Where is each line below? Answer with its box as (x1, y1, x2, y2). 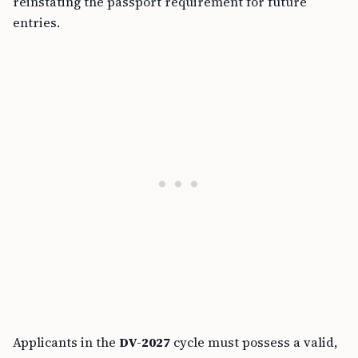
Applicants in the (13, 333, 119, 351)
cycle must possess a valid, (170, 333, 337, 351)
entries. (13, 14, 60, 31)
